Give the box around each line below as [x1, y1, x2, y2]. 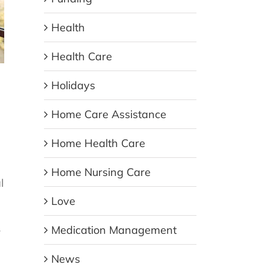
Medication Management [51, 223, 177, 237]
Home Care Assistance [51, 107, 166, 122]
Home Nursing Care [51, 165, 151, 180]
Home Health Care [51, 136, 145, 151]
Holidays [51, 78, 95, 93]
